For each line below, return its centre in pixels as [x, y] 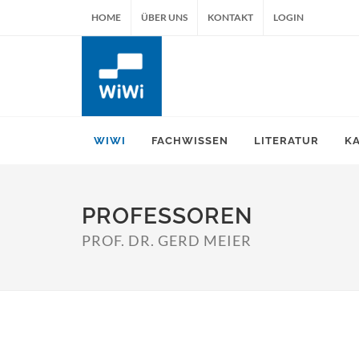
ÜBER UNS [164, 17]
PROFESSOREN [167, 216]
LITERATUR [286, 141]
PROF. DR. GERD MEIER [167, 240]
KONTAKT [230, 17]
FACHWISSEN [190, 141]
